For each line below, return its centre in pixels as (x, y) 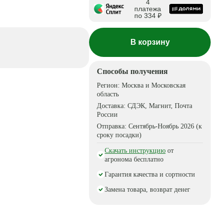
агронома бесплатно (134, 159)
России (108, 115)
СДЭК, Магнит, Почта (160, 106)
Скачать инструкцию (135, 151)
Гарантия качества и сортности (150, 174)
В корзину (150, 42)
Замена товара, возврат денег (148, 190)
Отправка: (113, 126)
